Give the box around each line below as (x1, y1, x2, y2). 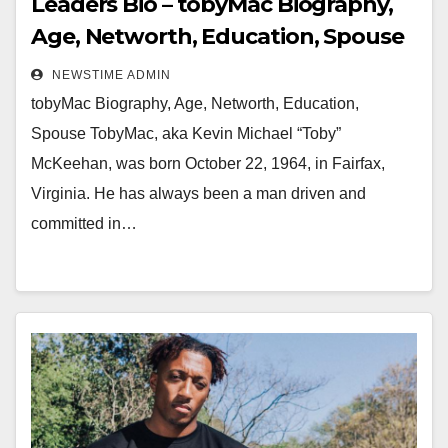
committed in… (31, 215, 137, 232)
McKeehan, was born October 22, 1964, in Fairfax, (31, 155, 385, 172)
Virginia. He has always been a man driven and (31, 185, 366, 202)
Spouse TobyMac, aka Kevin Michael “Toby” (31, 125, 341, 142)
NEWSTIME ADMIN (48, 68, 171, 82)
